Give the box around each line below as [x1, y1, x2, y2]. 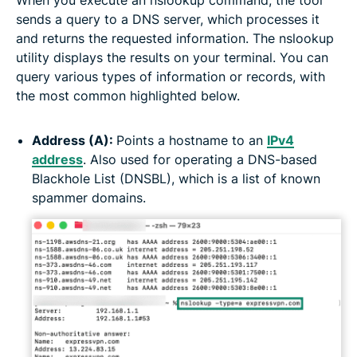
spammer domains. [32, 189, 146, 206]
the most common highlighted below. [16, 87, 240, 104]
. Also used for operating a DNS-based [83, 151, 317, 167]
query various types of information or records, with [16, 68, 325, 84]
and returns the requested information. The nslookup [16, 29, 334, 46]
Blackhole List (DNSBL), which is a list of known [32, 170, 320, 186]
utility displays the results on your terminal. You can [16, 49, 328, 65]
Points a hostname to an [116, 131, 267, 148]
